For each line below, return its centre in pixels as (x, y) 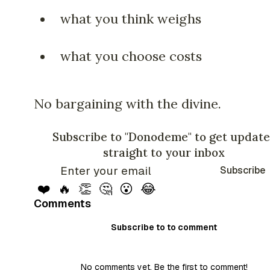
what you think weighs (131, 19)
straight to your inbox (164, 152)
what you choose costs (131, 56)
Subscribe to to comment (164, 227)
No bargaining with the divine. (127, 103)
